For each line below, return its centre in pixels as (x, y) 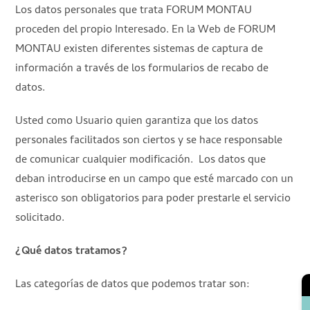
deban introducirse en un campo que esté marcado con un (155, 180)
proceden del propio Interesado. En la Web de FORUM (146, 30)
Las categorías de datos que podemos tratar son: (133, 285)
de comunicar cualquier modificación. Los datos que (141, 160)
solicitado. (40, 218)
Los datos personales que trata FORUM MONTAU (134, 11)
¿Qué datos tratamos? (72, 252)
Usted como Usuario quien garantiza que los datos (137, 121)
